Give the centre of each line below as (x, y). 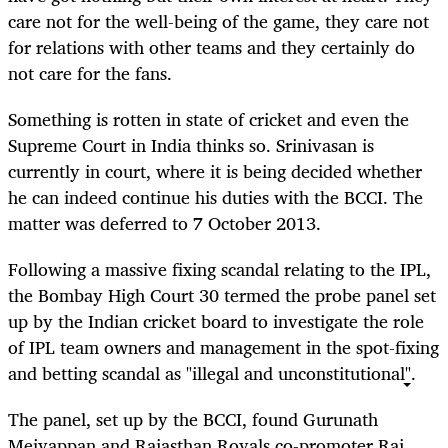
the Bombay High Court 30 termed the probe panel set (222, 294)
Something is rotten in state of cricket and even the (208, 118)
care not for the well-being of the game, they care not (218, 20)
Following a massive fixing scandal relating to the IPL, (219, 268)
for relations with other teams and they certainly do (211, 46)
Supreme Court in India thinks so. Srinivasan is (191, 144)
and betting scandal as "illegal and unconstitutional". (212, 372)
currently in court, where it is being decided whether (215, 170)
